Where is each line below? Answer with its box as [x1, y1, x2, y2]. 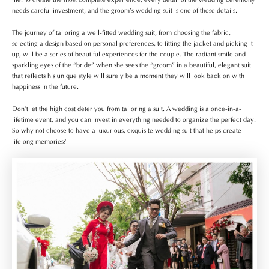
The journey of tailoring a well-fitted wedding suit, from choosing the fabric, [12, 27, 231, 37]
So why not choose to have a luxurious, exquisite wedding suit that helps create [12, 125, 241, 135]
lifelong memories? [12, 136, 66, 146]
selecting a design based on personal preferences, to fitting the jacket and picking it [12, 38, 253, 48]
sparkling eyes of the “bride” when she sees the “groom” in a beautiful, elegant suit [12, 59, 251, 70]
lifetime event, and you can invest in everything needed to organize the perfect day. [12, 114, 256, 124]
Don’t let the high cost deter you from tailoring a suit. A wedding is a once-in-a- [12, 103, 241, 113]
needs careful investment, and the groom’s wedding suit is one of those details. [12, 4, 237, 14]
